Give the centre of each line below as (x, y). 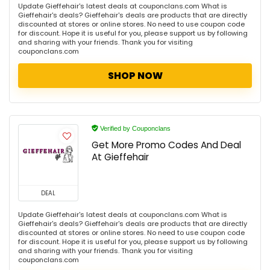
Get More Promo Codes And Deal (166, 145)
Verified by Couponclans (134, 128)
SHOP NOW (135, 75)
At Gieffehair (120, 157)
